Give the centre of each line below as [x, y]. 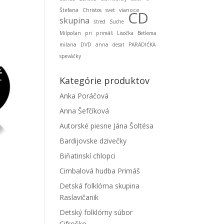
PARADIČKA [142, 44]
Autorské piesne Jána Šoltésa [107, 126]
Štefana [69, 10]
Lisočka [125, 33]
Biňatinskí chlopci [88, 156]
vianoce [129, 10]
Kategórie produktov [105, 80]
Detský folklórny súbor [96, 212]
